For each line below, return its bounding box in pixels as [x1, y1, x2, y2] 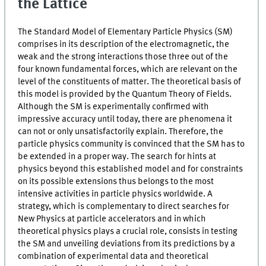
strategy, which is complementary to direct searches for [18, 202, 230, 212]
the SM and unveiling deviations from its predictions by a [18, 239, 236, 249]
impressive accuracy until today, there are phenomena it [18, 115, 233, 125]
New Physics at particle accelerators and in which [18, 214, 207, 224]
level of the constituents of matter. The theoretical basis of [18, 77, 242, 87]
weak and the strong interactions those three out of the [18, 52, 229, 62]
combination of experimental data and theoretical [18, 252, 209, 262]
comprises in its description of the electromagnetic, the [18, 40, 230, 50]
